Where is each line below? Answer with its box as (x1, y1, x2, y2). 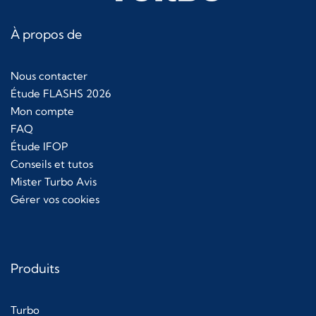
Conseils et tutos (11, 157, 93, 171)
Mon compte (11, 104, 74, 119)
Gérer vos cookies (11, 193, 99, 207)
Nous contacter (11, 69, 87, 83)
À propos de (11, 26, 82, 43)
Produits (11, 260, 60, 277)
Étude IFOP (11, 140, 68, 154)
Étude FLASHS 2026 (11, 87, 111, 101)
